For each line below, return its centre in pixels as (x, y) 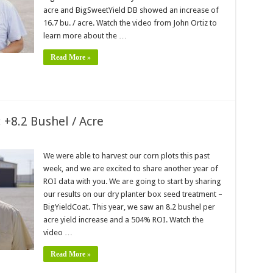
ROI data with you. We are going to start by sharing (132, 181)
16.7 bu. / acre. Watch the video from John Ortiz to (130, 23)
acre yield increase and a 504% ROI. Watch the (123, 220)
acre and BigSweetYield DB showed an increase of (131, 10)
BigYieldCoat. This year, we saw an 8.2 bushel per (129, 207)
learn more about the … (85, 36)
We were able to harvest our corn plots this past (126, 156)
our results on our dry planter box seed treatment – (133, 194)
